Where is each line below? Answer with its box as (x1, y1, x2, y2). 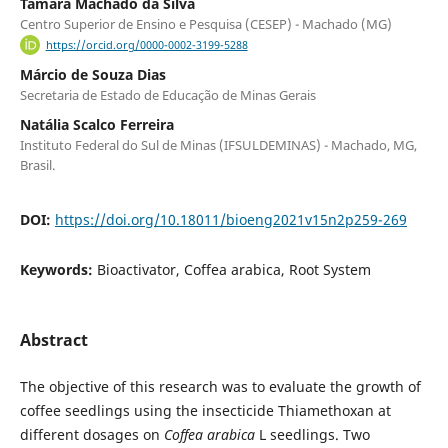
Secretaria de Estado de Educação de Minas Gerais (19, 86, 316, 105)
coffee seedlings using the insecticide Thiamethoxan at (19, 401, 391, 421)
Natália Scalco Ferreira (19, 115, 174, 135)
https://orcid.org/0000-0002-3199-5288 (45, 38, 248, 53)
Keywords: (19, 260, 97, 280)
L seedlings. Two (254, 425, 370, 445)
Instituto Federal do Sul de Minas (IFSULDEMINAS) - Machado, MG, (19, 136, 417, 155)
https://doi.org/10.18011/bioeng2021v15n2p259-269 (54, 210, 407, 230)
